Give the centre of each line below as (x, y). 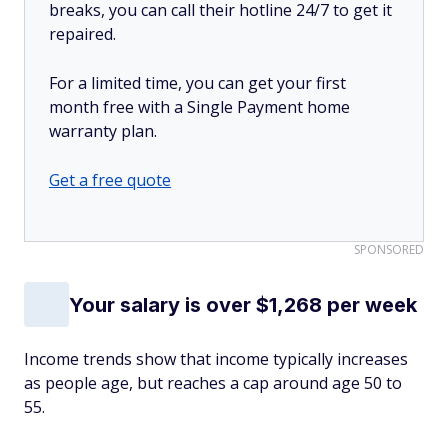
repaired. (82, 34)
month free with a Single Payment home (199, 107)
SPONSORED (389, 249)
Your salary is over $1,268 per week (243, 304)
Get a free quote (110, 180)
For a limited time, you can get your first (197, 83)
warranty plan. (103, 131)
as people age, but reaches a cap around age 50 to (213, 383)
